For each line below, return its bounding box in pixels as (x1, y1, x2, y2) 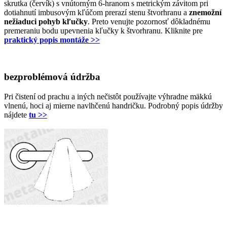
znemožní (189, 8, 221, 17)
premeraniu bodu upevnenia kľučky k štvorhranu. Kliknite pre (4, 26, 203, 35)
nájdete (4, 110, 29, 119)
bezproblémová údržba (4, 71, 100, 82)
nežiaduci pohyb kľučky (4, 17, 88, 26)
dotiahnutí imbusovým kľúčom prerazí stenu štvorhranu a (4, 8, 189, 17)
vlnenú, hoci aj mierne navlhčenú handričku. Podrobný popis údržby (4, 101, 223, 110)
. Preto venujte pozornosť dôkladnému (88, 17, 210, 26)
